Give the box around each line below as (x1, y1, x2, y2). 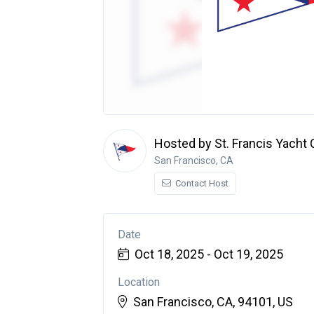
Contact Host (173, 178, 228, 189)
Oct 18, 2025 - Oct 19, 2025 (135, 247, 283, 261)
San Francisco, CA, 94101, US (133, 294, 293, 309)
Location (118, 275, 160, 289)
